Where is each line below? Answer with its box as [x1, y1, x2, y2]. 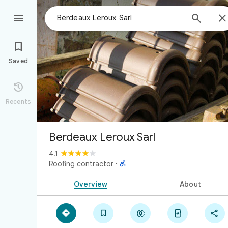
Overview [73, 180, 108, 189]
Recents [5, 98, 32, 105]
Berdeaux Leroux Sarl [49, 130, 155, 144]
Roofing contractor [49, 159, 113, 168]
